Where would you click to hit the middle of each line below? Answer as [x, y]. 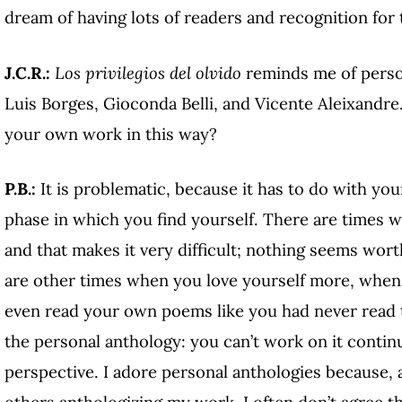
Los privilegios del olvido [148, 72]
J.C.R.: [30, 72]
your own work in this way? [111, 133]
